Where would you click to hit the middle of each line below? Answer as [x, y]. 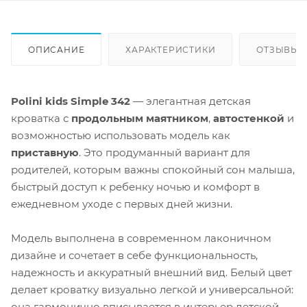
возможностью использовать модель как [121, 135]
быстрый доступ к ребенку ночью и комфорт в [135, 186]
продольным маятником [140, 118]
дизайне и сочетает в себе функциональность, [134, 255]
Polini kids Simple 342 [71, 101]
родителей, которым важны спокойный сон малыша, [153, 169]
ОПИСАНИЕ [57, 49]
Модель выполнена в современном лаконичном [141, 238]
